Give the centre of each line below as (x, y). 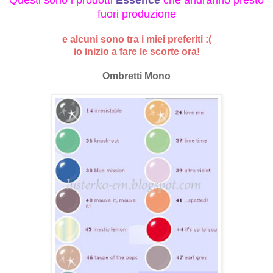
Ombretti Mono (136, 76)
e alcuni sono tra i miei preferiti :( (136, 40)
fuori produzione (136, 14)
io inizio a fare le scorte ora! (136, 52)
